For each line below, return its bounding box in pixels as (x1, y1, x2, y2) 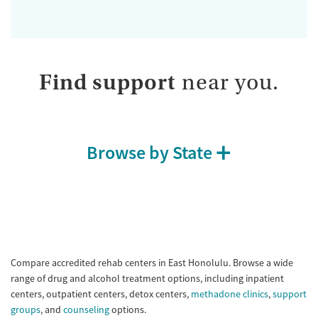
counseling (63, 302, 109, 316)
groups (11, 302, 40, 316)
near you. (175, 69, 279, 95)
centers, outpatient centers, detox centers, (11, 287, 191, 300)
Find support (39, 69, 176, 95)
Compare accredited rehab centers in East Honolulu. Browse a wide (11, 256, 293, 269)
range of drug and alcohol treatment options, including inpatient (11, 271, 284, 285)
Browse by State (87, 141, 212, 165)
